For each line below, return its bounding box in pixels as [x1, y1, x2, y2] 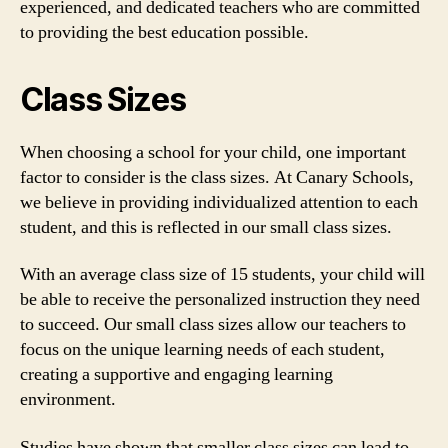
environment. [20, 388, 116, 411]
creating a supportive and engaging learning [20, 363, 333, 386]
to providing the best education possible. [20, 20, 309, 44]
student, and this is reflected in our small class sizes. [20, 215, 392, 239]
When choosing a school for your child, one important [20, 140, 406, 164]
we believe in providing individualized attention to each [20, 190, 418, 214]
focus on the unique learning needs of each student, [20, 338, 385, 361]
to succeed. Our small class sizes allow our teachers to [20, 313, 406, 336]
